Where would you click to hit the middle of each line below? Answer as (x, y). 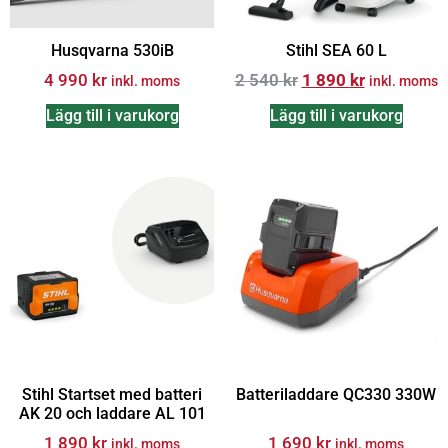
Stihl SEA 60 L (336, 50)
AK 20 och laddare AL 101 (112, 413)
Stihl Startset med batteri (112, 394)
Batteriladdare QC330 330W (336, 394)
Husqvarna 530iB (112, 50)
